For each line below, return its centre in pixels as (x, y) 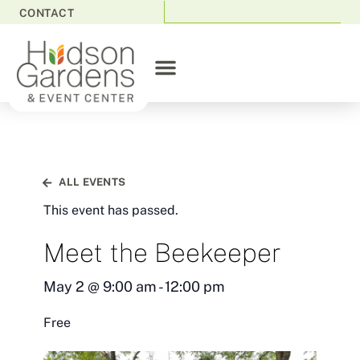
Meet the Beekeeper (162, 252)
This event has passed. (111, 211)
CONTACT (47, 12)
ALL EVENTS (92, 182)
